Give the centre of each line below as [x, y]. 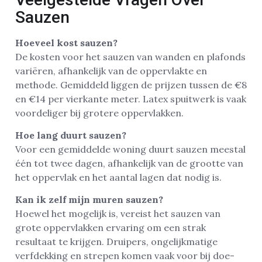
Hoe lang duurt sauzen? [71, 135]
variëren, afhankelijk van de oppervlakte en [111, 70]
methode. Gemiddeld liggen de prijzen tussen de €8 [131, 85]
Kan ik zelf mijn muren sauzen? [89, 200]
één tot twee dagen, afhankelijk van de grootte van [129, 163]
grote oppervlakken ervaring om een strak [111, 228]
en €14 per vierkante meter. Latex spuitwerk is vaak [131, 99]
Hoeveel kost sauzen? [66, 42]
